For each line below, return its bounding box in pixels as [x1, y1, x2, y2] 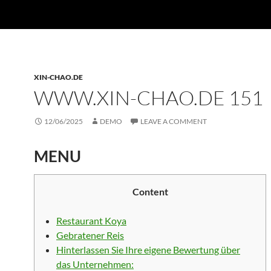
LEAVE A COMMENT [140, 117, 207, 126]
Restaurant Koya [56, 215, 126, 226]
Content [132, 186, 168, 197]
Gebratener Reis [56, 229, 124, 241]
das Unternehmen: [56, 258, 134, 270]
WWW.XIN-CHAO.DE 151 [34, 85, 263, 110]
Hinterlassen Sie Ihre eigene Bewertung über [56, 244, 240, 255]
